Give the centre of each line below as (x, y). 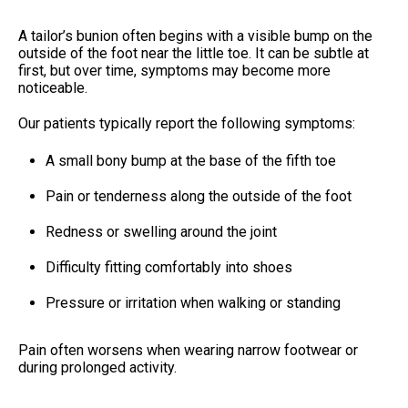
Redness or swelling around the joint (161, 231)
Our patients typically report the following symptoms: (187, 123)
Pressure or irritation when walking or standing (193, 302)
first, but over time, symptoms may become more (174, 70)
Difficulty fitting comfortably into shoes (169, 267)
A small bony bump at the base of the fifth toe (191, 160)
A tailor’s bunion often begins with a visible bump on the (195, 36)
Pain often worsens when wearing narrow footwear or (188, 350)
